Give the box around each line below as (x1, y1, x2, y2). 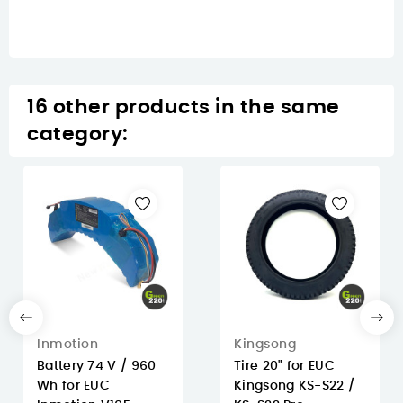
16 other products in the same (27, 97, 340, 118)
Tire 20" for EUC (234, 360, 335, 373)
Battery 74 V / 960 (37, 360, 157, 373)
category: (27, 124, 129, 145)
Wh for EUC (37, 380, 110, 393)
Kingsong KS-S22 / (234, 380, 355, 393)
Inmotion (37, 338, 98, 352)
